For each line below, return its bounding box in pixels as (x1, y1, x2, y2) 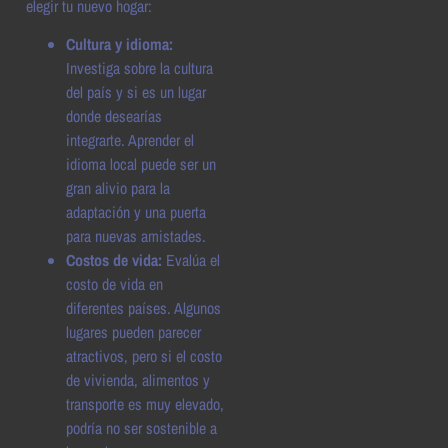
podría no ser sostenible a (66, 417, 217, 440)
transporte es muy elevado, (66, 393, 224, 416)
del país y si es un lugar (66, 81, 206, 104)
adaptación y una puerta (66, 201, 206, 224)
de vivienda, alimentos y (66, 369, 210, 392)
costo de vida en (66, 273, 163, 296)
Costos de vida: (66, 249, 162, 272)
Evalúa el (162, 249, 220, 272)
